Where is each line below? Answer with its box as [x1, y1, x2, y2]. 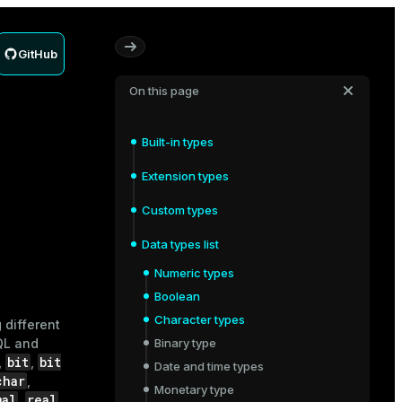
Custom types [142, 203, 218, 217]
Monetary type [154, 382, 234, 397]
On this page [129, 83, 199, 98]
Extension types [142, 169, 229, 183]
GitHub [18, 47, 57, 61]
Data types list [142, 237, 219, 251]
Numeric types [154, 266, 234, 280]
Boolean [154, 289, 200, 303]
